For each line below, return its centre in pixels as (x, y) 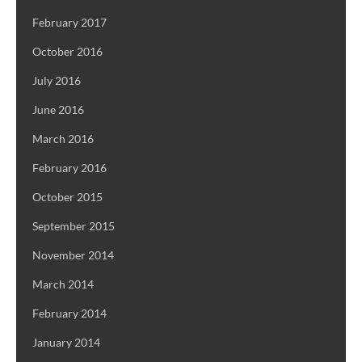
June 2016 (58, 110)
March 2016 (63, 139)
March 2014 (63, 284)
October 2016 (67, 52)
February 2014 (69, 314)
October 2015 (67, 197)
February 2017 (69, 23)
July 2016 (57, 81)
